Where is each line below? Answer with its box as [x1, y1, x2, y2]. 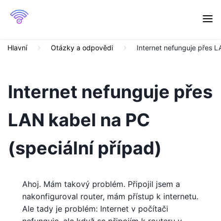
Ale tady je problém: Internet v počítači [22, 204, 168, 214]
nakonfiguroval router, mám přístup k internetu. [22, 191, 198, 201]
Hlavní [7, 43, 27, 52]
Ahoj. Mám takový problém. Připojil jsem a [22, 179, 180, 189]
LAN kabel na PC [8, 109, 150, 131]
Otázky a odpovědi [51, 43, 113, 52]
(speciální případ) [8, 137, 162, 159]
